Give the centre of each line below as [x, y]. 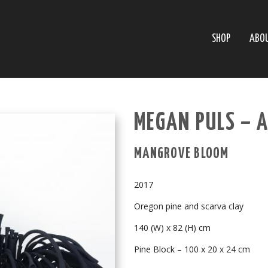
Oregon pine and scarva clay [189, 206]
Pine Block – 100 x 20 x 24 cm [192, 249]
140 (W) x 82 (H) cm [172, 228]
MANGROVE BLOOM [182, 154]
